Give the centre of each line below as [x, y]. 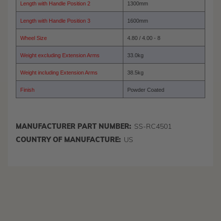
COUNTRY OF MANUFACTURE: [68, 141]
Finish [27, 90]
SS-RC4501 [153, 127]
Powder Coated [146, 90]
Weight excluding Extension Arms [60, 55]
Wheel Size [34, 38]
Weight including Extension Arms [59, 73]
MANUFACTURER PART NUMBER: [74, 127]
